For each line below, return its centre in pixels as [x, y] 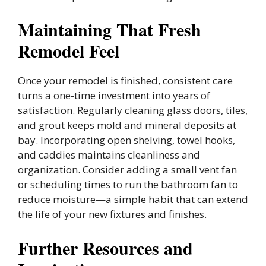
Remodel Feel [69, 51]
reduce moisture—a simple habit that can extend [133, 199]
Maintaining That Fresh [110, 29]
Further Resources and [105, 247]
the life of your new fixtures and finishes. [112, 214]
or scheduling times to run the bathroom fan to [128, 185]
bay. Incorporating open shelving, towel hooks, [126, 140]
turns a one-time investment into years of [114, 96]
